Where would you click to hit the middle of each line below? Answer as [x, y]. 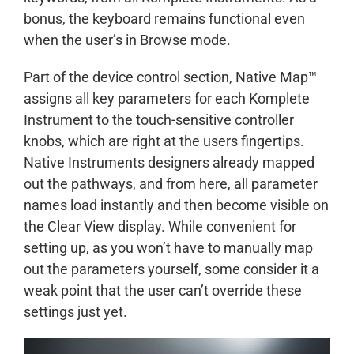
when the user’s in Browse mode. [127, 40]
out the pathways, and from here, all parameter [171, 184]
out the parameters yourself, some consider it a [171, 269]
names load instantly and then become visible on [176, 205]
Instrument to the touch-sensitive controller [159, 120]
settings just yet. [75, 312]
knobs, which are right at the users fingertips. [164, 141]
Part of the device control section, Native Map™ [170, 77]
